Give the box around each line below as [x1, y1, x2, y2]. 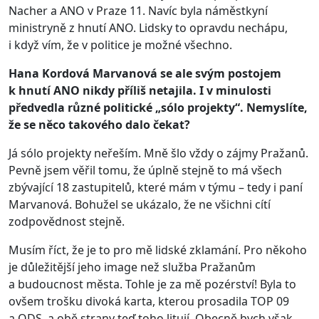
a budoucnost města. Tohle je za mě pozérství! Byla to [9, 276, 296, 292]
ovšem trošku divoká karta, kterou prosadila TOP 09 [9, 293, 289, 309]
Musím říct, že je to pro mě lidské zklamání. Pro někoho [9, 241, 307, 258]
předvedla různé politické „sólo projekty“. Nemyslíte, [9, 99, 308, 115]
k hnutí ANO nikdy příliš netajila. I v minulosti [9, 82, 271, 98]
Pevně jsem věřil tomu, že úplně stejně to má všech [9, 162, 282, 178]
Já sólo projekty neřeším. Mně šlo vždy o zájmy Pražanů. [9, 145, 308, 161]
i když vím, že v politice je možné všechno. [9, 36, 232, 53]
